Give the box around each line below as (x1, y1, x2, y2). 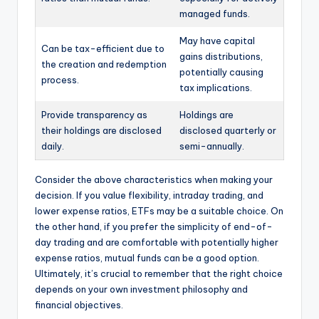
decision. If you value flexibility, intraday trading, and (35, 189, 263, 201)
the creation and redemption (41, 58, 167, 70)
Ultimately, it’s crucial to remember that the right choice (35, 267, 283, 279)
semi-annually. (179, 140, 244, 152)
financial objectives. (35, 298, 123, 310)
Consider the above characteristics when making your (35, 173, 273, 185)
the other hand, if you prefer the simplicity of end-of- (35, 220, 273, 232)
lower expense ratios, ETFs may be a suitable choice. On (35, 204, 283, 216)
